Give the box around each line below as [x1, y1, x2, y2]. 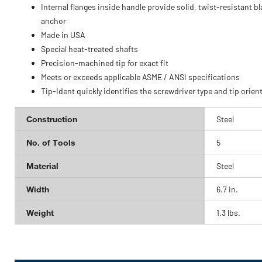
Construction [26, 114, 77, 124]
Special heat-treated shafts [41, 44, 138, 54]
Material [26, 161, 58, 171]
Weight [26, 208, 54, 218]
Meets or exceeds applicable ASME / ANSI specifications [41, 72, 240, 82]
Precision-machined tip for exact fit [41, 58, 168, 68]
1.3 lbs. [216, 208, 240, 218]
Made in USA [41, 30, 85, 40]
